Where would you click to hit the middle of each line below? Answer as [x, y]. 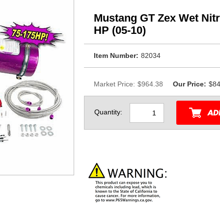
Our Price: [190, 84]
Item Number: [116, 55]
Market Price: [114, 84]
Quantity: [108, 112]
